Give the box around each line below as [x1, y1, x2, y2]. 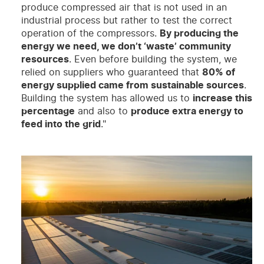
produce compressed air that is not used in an [21, 2, 227, 12]
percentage [21, 106, 75, 116]
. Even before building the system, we [68, 54, 237, 64]
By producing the [159, 28, 239, 38]
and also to [74, 106, 131, 116]
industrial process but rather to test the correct [21, 15, 232, 25]
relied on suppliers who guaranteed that [21, 67, 202, 77]
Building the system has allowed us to [21, 93, 193, 103]
